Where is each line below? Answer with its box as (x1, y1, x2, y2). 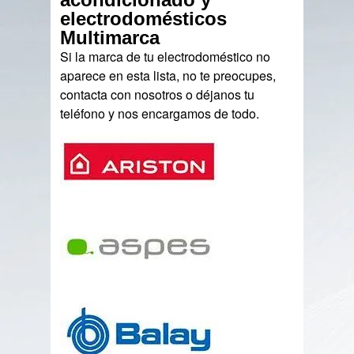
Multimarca (60, 27, 160, 48)
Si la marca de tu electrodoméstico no (60, 47, 271, 66)
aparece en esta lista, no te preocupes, (60, 66, 277, 85)
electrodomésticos (60, 8, 228, 29)
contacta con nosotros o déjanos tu (60, 85, 255, 104)
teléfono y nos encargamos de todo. (60, 104, 260, 122)
